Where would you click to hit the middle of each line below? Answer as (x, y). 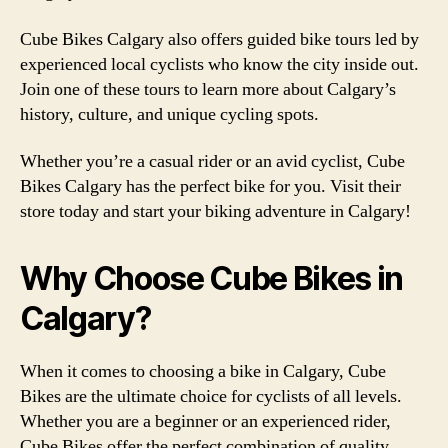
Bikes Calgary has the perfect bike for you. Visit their (210, 186)
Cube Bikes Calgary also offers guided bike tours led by (219, 39)
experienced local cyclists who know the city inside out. (219, 64)
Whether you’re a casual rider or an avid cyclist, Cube (212, 161)
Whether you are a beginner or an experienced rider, (205, 421)
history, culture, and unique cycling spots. (169, 114)
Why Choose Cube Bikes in (212, 278)
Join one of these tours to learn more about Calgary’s (208, 89)
